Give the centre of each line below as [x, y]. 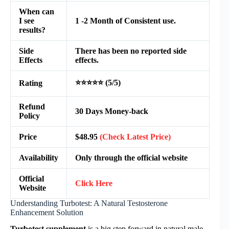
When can [37, 11]
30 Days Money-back [112, 111]
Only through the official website [131, 157]
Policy [29, 116]
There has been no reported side [131, 51]
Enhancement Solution [47, 212]
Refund [32, 106]
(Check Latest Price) [135, 136]
